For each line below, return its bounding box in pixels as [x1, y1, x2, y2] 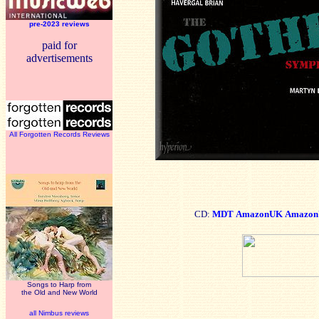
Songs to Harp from [27, 281, 91, 288]
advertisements [26, 52, 93, 64]
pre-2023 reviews [28, 20, 90, 28]
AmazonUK [235, 209, 283, 219]
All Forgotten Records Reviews [9, 130, 110, 138]
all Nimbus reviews [29, 309, 89, 317]
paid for [41, 39, 77, 51]
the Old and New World [21, 288, 98, 296]
